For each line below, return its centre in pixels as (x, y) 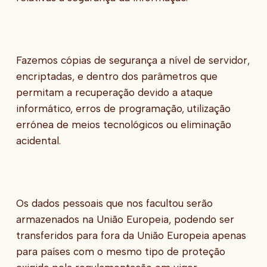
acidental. (38, 140)
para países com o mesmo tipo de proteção (120, 251)
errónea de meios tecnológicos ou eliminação (123, 124)
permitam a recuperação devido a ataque (114, 92)
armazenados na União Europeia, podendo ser (125, 219)
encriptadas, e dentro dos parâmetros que (117, 76)
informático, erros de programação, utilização (123, 108)
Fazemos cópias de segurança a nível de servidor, (133, 60)
